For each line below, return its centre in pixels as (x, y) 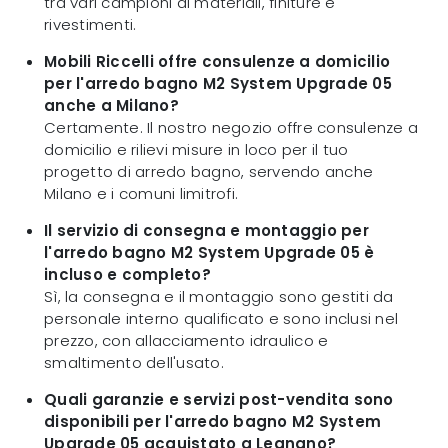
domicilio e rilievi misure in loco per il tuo (196, 150)
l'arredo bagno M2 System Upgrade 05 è (209, 253)
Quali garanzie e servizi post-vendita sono (219, 400)
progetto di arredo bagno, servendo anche (208, 172)
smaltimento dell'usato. (134, 363)
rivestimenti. (90, 25)
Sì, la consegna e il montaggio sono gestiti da (219, 297)
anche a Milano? (111, 106)
